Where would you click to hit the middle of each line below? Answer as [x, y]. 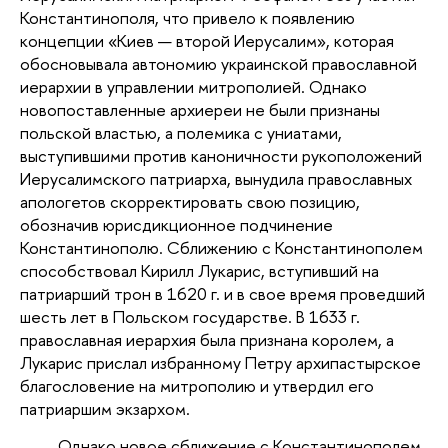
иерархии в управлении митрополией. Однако [193, 87]
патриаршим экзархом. [105, 409]
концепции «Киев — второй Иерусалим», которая [207, 41]
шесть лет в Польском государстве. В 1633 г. [190, 317]
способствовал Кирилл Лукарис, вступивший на [199, 271]
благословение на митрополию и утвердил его [197, 386]
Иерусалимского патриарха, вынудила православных [216, 179]
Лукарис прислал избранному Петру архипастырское [220, 363]
